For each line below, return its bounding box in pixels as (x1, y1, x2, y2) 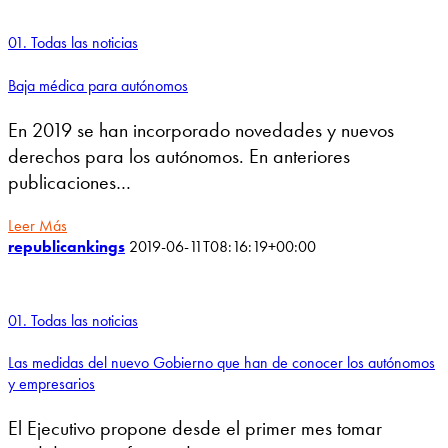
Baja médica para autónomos (8, 74, 188, 96)
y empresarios (8, 373, 95, 395)
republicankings (8, 235, 125, 257)
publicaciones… (8, 168, 131, 195)
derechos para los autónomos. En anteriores (8, 142, 350, 169)
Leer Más (8, 214, 67, 236)
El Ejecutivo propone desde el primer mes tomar (8, 415, 382, 442)
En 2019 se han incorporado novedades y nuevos (8, 116, 394, 143)
